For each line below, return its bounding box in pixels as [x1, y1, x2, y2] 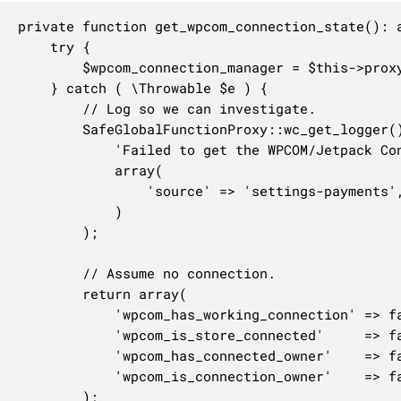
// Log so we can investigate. [17, 98, 82, 117]
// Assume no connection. [17, 263, 82, 282]
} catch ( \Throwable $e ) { [17, 78, 50, 97]
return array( [17, 284, 82, 303]
